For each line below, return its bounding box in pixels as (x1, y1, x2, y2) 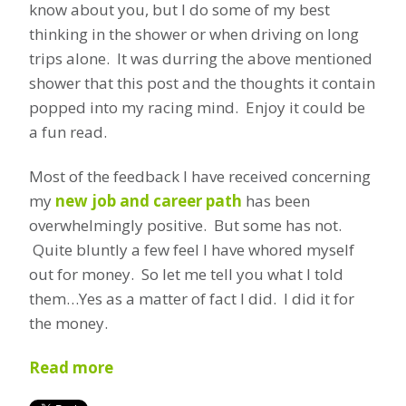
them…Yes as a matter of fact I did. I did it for (29, 287, 354, 309)
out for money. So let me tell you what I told (29, 263, 343, 285)
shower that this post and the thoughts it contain (29, 72, 375, 93)
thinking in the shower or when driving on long (29, 23, 359, 44)
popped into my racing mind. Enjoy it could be (29, 96, 365, 118)
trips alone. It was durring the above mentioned (29, 47, 372, 69)
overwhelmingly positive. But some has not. (29, 214, 342, 236)
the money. (29, 312, 108, 333)
